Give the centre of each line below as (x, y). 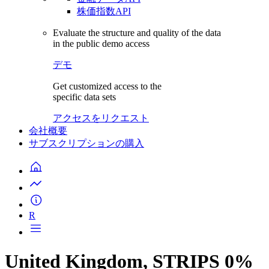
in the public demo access (101, 44)
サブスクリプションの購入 (86, 143)
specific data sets (84, 97)
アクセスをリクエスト (101, 118)
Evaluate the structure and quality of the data (137, 33)
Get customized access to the (107, 86)
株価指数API (104, 11)
